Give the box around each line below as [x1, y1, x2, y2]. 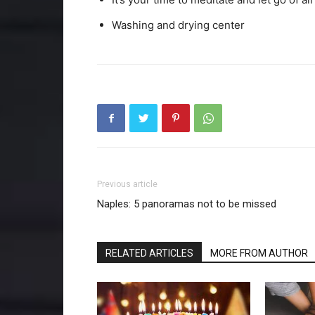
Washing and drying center [112, 18, 245, 32]
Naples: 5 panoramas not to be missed [97, 198, 279, 210]
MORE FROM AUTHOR [210, 247, 308, 259]
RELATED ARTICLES [105, 247, 193, 259]
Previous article [97, 179, 157, 189]
